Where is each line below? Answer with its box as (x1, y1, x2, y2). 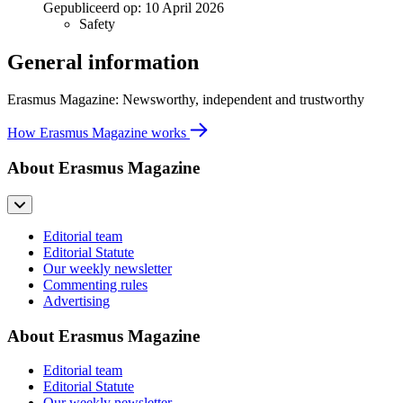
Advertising (43, 292, 110, 309)
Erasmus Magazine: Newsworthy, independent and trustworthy (7, 92, 364, 108)
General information (7, 49, 199, 74)
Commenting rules (43, 276, 148, 292)
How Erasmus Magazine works (7, 125, 190, 141)
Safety (79, 15, 115, 31)
